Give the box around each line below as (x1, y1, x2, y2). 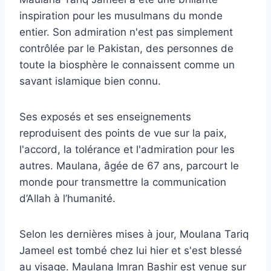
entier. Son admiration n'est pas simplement (19, 26, 233, 39)
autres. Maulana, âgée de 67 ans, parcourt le (19, 160, 239, 172)
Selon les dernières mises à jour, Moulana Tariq (19, 228, 249, 241)
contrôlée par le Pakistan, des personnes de (19, 42, 233, 55)
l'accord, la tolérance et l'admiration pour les (19, 143, 235, 156)
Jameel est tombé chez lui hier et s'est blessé (19, 244, 242, 257)
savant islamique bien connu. (19, 75, 161, 88)
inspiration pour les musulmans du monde (19, 10, 223, 22)
